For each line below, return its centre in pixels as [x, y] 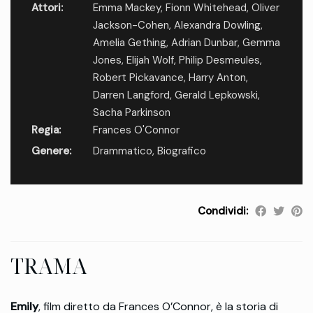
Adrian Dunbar [204, 43]
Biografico [181, 151]
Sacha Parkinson [131, 113]
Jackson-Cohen [131, 26]
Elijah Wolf [150, 60]
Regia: [46, 130]
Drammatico [122, 151]
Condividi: [223, 211]
